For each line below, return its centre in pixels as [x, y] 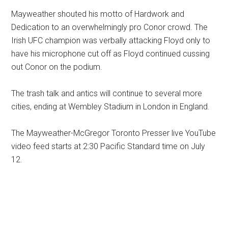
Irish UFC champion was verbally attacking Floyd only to [111, 40]
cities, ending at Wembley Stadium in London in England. [111, 107]
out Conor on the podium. [57, 67]
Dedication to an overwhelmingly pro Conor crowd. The [110, 27]
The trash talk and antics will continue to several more [107, 93]
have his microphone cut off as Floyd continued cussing [111, 54]
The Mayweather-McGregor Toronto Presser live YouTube [114, 133]
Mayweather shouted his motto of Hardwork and [98, 14]
